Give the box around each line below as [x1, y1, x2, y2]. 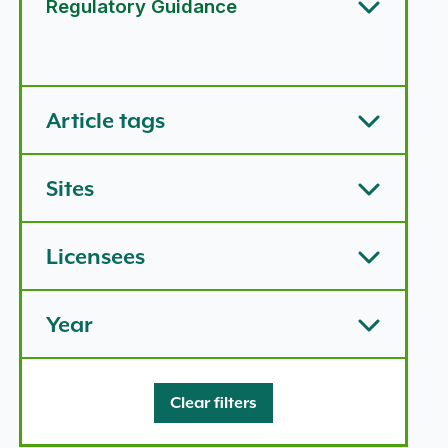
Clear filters [169, 392, 257, 413]
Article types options [17, 38, 174, 58]
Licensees [45, 242, 145, 270]
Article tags [45, 106, 165, 134]
